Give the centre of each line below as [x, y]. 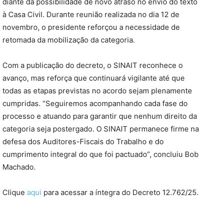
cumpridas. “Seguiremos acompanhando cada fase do [95, 104]
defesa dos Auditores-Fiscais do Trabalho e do [83, 142]
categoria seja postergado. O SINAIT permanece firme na [101, 129]
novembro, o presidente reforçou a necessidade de [91, 27]
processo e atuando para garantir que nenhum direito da [100, 116]
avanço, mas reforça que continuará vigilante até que [94, 78]
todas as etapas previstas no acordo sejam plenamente [97, 91]
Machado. [19, 167]
